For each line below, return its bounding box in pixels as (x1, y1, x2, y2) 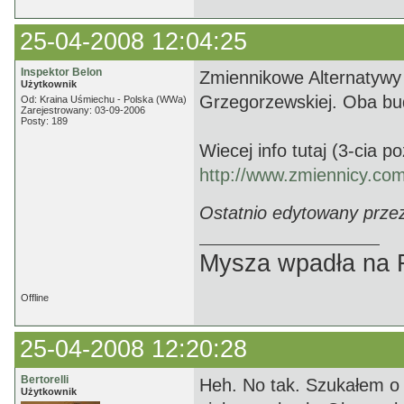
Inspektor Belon (21, 66, 102, 78)
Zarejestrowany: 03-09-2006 (21, 105, 145, 115)
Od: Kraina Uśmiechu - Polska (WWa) (21, 94, 187, 105)
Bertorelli (21, 373, 69, 386)
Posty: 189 (21, 115, 68, 126)
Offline (21, 292, 49, 303)
